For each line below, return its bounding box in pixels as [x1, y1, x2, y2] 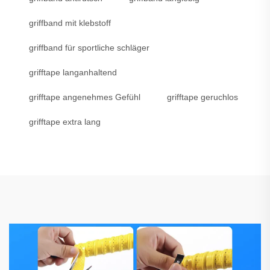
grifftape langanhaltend [29, 67, 117, 78]
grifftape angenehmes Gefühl [29, 92, 140, 102]
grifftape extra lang [29, 117, 101, 127]
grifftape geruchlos [167, 92, 238, 102]
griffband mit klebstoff [29, 18, 111, 28]
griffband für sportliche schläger [29, 43, 149, 53]
